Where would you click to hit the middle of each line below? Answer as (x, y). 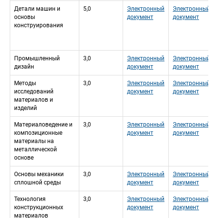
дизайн (24, 67)
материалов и (34, 100)
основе (24, 158)
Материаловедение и (43, 125)
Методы (25, 83)
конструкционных (39, 208)
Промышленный (37, 59)
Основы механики (39, 174)
